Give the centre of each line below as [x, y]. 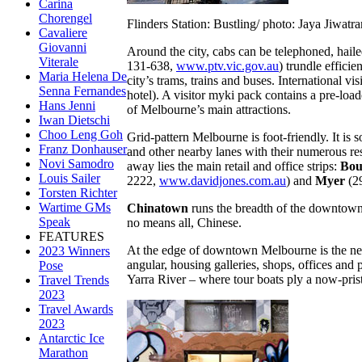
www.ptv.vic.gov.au [227, 65]
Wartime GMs [75, 207]
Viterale [59, 62]
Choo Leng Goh [81, 135]
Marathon [63, 353]
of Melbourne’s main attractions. [209, 109]
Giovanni [63, 47]
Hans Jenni [67, 105]
